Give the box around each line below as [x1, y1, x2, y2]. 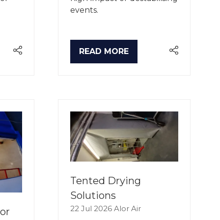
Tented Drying [70, 174, 141, 187]
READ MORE [79, 47, 129, 56]
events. [70, 5, 98, 15]
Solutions [70, 189, 116, 201]
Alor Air [114, 203, 141, 213]
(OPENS [79, 52, 110, 61]
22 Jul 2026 [70, 203, 114, 213]
